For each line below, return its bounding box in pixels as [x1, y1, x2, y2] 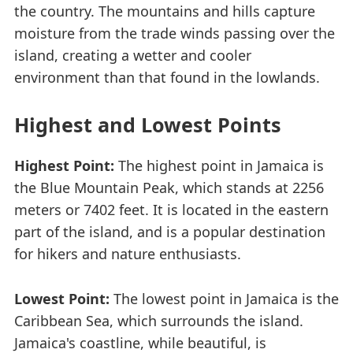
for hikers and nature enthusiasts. [14, 244, 241, 264]
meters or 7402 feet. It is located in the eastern [14, 200, 329, 220]
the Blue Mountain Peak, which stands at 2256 [14, 178, 324, 198]
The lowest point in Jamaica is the [110, 289, 339, 309]
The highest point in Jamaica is [114, 156, 324, 176]
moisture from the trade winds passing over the [14, 24, 335, 43]
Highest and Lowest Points [14, 111, 281, 139]
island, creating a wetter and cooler [14, 46, 251, 65]
